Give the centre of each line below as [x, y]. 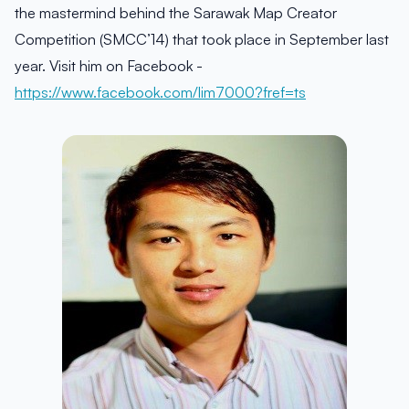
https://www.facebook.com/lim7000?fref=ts [160, 92]
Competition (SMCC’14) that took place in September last [202, 39]
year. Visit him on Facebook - [109, 66]
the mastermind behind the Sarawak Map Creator [176, 13]
